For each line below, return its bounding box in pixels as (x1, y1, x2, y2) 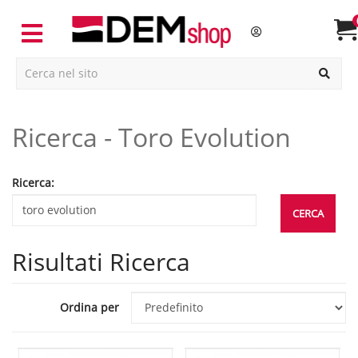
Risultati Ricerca (12, 245, 190, 278)
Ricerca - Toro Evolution (28, 119, 291, 154)
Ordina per (60, 300, 120, 316)
